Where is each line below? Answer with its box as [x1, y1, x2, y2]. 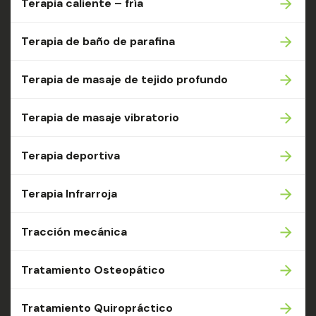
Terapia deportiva [21, 148, 120, 163]
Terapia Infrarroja [21, 186, 117, 201]
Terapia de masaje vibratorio [21, 110, 179, 125]
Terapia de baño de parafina [21, 34, 175, 49]
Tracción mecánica [21, 224, 127, 239]
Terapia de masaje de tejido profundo [21, 72, 228, 87]
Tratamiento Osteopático [21, 262, 165, 277]
